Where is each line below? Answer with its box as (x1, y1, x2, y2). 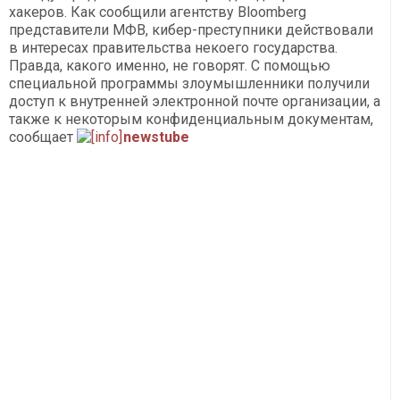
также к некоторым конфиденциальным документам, (9, 111, 373, 129)
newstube (123, 129, 189, 146)
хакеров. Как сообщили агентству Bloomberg (9, 4, 306, 21)
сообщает (9, 129, 77, 146)
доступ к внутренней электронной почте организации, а (9, 93, 380, 111)
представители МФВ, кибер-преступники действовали (9, 21, 373, 39)
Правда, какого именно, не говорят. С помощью (9, 57, 330, 75)
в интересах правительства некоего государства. (9, 39, 337, 57)
